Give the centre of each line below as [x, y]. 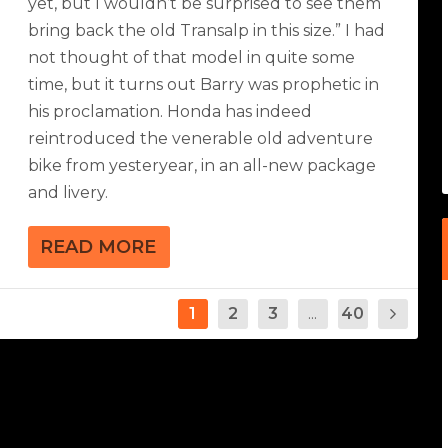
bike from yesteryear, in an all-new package [202, 165]
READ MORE [98, 246]
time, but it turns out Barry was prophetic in [204, 84]
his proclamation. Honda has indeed [170, 111]
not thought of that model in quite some [192, 57]
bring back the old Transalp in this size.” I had [207, 30]
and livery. [68, 192]
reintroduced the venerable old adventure [201, 138]
